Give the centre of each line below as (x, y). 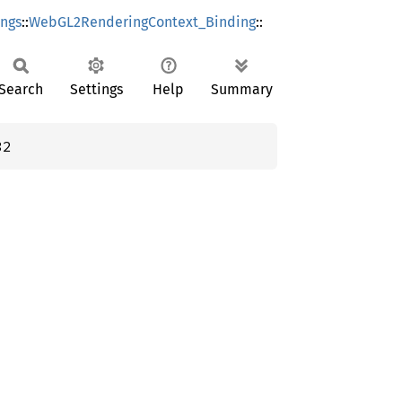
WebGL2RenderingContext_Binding (142, 22)
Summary (242, 89)
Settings (96, 89)
